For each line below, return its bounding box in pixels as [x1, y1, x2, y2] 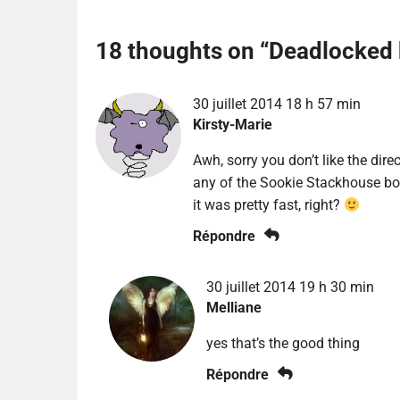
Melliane [205, 299, 262, 317]
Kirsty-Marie [192, 116, 272, 134]
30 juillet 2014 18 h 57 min [192, 96, 361, 113]
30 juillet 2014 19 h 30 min [205, 279, 374, 296]
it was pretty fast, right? [192, 196, 344, 214]
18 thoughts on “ [96, 37, 269, 65]
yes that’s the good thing [205, 335, 360, 353]
